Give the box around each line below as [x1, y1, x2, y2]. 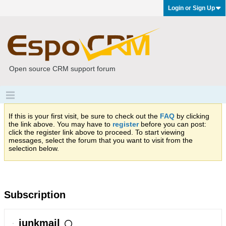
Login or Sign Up [168, 5, 215, 12]
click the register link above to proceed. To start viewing [9, 128, 185, 136]
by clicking [175, 112, 209, 120]
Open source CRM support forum [9, 65, 116, 73]
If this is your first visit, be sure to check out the [9, 112, 160, 120]
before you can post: [139, 120, 206, 128]
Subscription [4, 189, 66, 200]
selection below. [9, 144, 59, 152]
